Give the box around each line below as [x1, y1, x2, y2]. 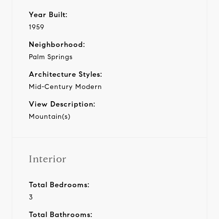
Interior [29, 153, 66, 165]
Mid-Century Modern [29, 82, 102, 91]
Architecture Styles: [29, 69, 102, 79]
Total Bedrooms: [29, 180, 89, 189]
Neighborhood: [29, 40, 85, 49]
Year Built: [29, 10, 67, 19]
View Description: [29, 99, 95, 109]
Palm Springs [29, 52, 73, 61]
